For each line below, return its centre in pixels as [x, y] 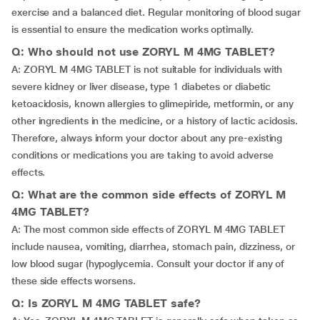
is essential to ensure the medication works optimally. [132, 30]
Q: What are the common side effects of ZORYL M [149, 195]
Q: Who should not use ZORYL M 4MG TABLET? [143, 52]
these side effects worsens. [74, 281]
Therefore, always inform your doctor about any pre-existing [147, 138]
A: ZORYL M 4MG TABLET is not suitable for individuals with [147, 70]
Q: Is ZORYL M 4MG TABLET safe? [106, 304]
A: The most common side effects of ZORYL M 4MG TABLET [148, 230]
